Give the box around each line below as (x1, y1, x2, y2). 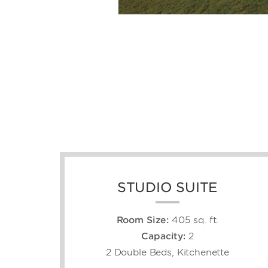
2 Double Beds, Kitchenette (105, 247, 230, 258)
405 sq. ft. (172, 215, 219, 226)
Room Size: (116, 215, 169, 226)
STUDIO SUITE (117, 179, 218, 196)
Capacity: (141, 231, 185, 242)
